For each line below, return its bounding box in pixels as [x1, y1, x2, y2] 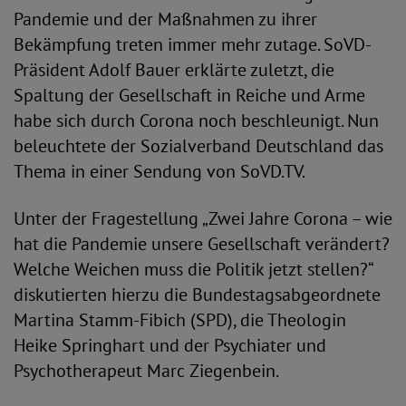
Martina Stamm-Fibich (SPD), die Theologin [14, 308, 346, 332]
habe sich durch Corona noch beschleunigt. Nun [14, 109, 379, 132]
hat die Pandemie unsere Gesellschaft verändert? [14, 232, 390, 256]
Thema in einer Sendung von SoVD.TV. [14, 159, 305, 183]
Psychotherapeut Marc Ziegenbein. [14, 359, 279, 382]
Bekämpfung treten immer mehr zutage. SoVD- [14, 33, 372, 56]
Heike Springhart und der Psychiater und [14, 333, 326, 357]
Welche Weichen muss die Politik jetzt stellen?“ [14, 257, 372, 281]
